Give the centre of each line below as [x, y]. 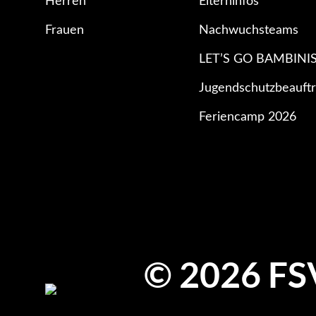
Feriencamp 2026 [248, 117]
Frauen [65, 30]
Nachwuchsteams [249, 30]
